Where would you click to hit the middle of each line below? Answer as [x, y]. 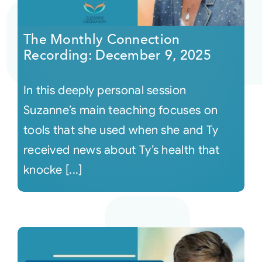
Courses [31, 29]
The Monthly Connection [101, 40]
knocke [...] [53, 170]
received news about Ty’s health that [121, 150]
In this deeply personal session [105, 91]
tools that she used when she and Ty [121, 130]
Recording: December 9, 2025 [117, 56]
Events [28, 68]
